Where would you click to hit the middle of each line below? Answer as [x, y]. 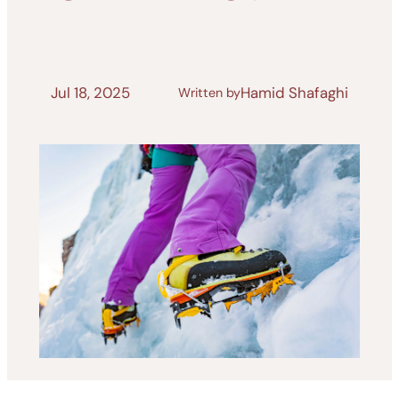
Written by [209, 93]
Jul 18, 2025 [91, 93]
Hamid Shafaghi [294, 93]
